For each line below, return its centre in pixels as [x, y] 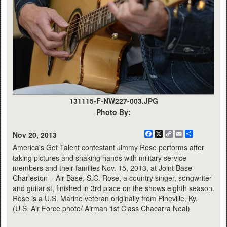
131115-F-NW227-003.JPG [113, 101]
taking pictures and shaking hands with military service [100, 158]
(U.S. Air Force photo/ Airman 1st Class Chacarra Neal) [101, 208]
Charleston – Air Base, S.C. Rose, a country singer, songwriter [112, 178]
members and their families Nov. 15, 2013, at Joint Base [102, 168]
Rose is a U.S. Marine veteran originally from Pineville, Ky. [105, 198]
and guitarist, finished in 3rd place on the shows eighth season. [113, 188]
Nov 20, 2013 [35, 135]
